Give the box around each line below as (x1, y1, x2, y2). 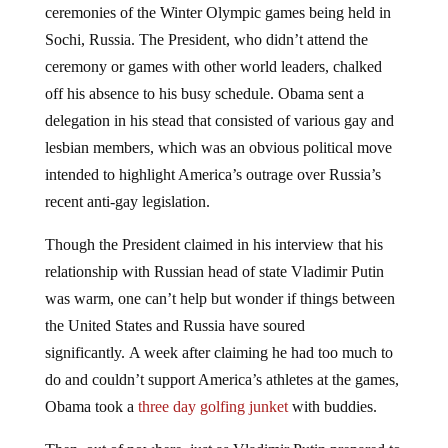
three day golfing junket (137, 398, 288, 416)
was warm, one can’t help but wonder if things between (44, 290, 395, 308)
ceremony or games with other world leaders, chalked (44, 58, 382, 76)
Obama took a (44, 398, 138, 416)
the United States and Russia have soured (44, 317, 305, 335)
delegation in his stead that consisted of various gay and (44, 112, 394, 130)
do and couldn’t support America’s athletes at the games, (44, 371, 399, 389)
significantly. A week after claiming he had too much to (44, 344, 393, 362)
